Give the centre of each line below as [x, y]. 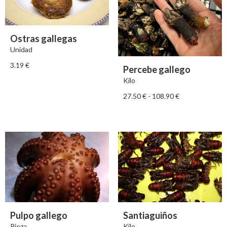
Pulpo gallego [39, 216]
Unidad [21, 50]
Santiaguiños [150, 216]
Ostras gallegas [44, 39]
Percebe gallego [157, 70]
